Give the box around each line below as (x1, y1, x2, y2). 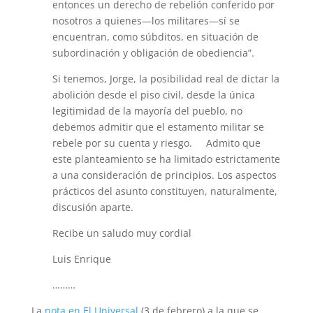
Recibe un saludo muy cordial (52, 226, 191, 240)
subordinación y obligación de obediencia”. (52, 46, 254, 59)
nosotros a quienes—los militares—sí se (52, 14, 240, 27)
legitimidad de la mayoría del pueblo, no (52, 104, 242, 117)
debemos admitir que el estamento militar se (52, 120, 264, 133)
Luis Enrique (52, 252, 111, 265)
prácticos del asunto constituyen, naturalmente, (52, 184, 277, 198)
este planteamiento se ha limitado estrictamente (52, 152, 280, 166)
